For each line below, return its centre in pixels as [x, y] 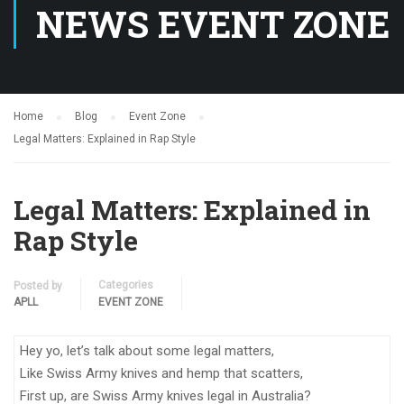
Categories [126, 285]
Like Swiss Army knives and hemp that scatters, [161, 373]
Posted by [38, 286]
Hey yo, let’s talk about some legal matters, [147, 351]
